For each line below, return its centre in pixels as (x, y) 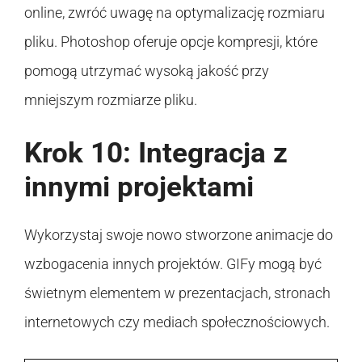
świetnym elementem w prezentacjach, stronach (177, 293)
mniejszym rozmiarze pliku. (111, 99)
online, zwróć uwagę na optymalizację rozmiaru (175, 12)
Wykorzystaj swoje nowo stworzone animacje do (179, 234)
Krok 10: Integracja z (156, 153)
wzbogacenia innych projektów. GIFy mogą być (173, 263)
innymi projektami (139, 187)
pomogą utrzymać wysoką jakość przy (147, 70)
